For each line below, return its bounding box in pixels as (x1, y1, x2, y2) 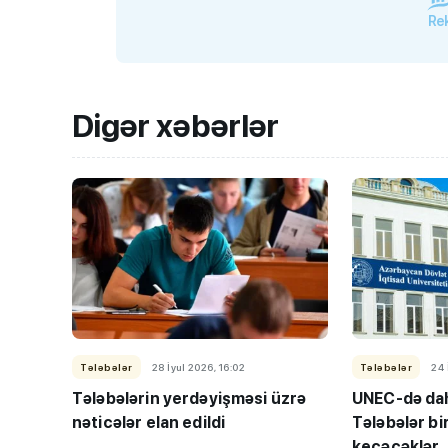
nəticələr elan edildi (72, 413, 226, 433)
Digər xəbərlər (72, 107, 279, 145)
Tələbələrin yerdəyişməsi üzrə (72, 389, 307, 409)
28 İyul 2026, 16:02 (151, 361, 245, 374)
